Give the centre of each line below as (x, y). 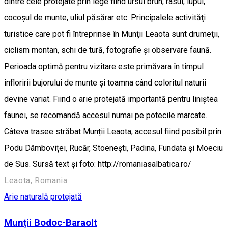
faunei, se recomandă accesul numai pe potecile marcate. (106, 115)
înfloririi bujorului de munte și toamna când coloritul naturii (105, 82)
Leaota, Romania (36, 180)
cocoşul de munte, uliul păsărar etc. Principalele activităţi (105, 17)
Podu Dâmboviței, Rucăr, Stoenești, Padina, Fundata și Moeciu (113, 148)
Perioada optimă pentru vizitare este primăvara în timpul (104, 66)
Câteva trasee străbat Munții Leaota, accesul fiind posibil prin (113, 131)
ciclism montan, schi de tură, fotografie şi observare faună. (108, 50)
